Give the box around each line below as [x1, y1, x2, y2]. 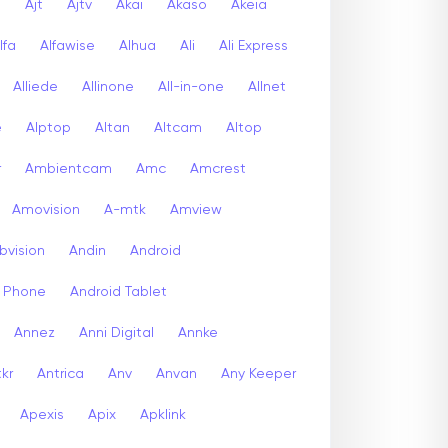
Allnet [248, 79, 286, 94]
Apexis [20, 407, 64, 422]
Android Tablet [70, 284, 167, 299]
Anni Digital [79, 325, 154, 340]
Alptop [26, 120, 71, 135]
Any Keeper [221, 366, 296, 381]
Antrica [37, 366, 84, 381]
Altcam [154, 120, 202, 135]
